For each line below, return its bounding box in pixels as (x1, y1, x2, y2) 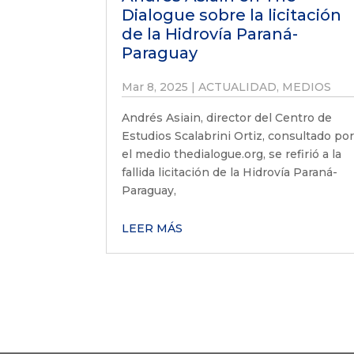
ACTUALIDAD (198, 79, 277, 94)
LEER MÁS (122, 220, 183, 235)
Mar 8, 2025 (122, 79, 189, 94)
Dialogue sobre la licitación (122, 5, 342, 24)
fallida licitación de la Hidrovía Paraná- (122, 164, 338, 179)
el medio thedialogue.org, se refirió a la (122, 146, 342, 161)
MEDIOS (282, 79, 332, 94)
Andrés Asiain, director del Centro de (122, 110, 333, 125)
